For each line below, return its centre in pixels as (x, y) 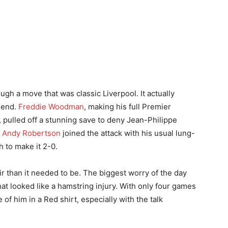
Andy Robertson (31, 133)
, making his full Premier (127, 106)
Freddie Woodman (51, 106)
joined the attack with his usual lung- (128, 133)
